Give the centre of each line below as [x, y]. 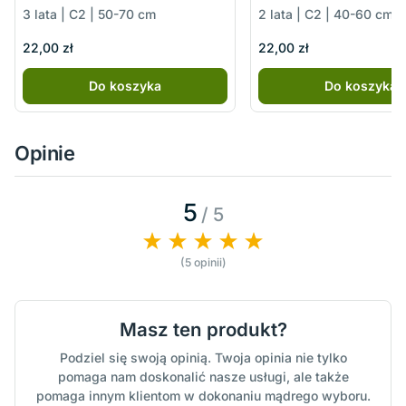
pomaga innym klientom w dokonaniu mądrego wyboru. [203, 396]
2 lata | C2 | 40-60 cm [326, 14]
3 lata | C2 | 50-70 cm [89, 14]
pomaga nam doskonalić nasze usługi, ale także [203, 377]
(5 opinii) [203, 263]
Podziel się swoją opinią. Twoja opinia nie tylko [203, 358]
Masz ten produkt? [203, 330]
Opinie [45, 154]
